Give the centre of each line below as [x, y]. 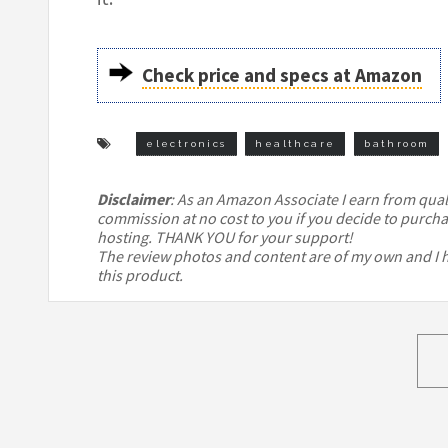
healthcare [295, 143]
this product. [140, 274]
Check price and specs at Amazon [282, 74]
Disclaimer [133, 198]
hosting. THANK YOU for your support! [225, 236]
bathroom [397, 143]
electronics [186, 143]
